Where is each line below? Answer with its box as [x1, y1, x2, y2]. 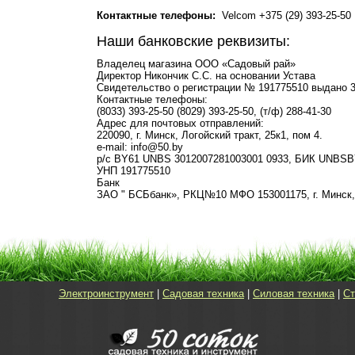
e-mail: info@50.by [97, 141, 183, 153]
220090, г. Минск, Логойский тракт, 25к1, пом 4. [97, 129, 323, 141]
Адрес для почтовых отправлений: [97, 117, 264, 129]
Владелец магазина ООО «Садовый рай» [97, 58, 296, 70]
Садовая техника [162, 288, 244, 300]
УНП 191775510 [97, 165, 170, 177]
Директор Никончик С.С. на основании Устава [97, 70, 315, 82]
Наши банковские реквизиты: [97, 33, 290, 49]
